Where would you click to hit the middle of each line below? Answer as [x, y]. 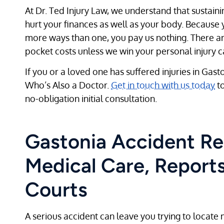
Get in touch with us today [163, 85]
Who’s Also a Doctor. [68, 85]
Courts [56, 190]
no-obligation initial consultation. [91, 99]
